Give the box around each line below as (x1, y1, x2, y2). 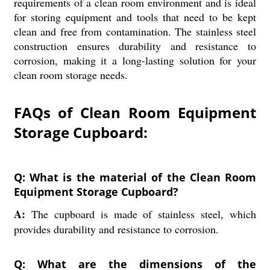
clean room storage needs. (13, 67, 128, 82)
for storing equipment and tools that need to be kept (13, 10, 257, 24)
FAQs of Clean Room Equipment (13, 102, 257, 122)
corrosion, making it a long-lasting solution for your (13, 53, 257, 67)
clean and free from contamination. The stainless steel (13, 24, 257, 39)
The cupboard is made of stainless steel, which (31, 207, 257, 221)
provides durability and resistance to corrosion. (13, 222, 219, 236)
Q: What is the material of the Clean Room (13, 170, 257, 184)
